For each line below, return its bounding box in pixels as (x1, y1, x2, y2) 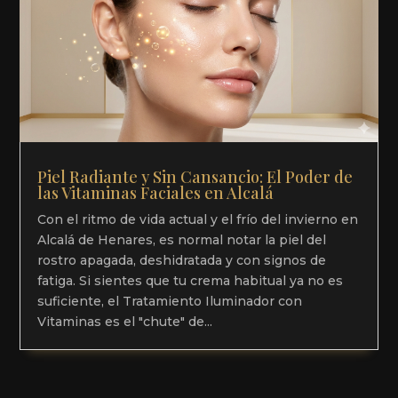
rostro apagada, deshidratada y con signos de (37, 252, 327, 269)
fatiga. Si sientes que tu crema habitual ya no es (37, 273, 344, 290)
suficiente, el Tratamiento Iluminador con (37, 293, 303, 310)
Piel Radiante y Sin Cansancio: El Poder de (37, 166, 354, 188)
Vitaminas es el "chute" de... (37, 314, 213, 330)
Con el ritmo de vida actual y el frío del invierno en (37, 211, 359, 228)
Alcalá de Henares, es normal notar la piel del (37, 232, 327, 249)
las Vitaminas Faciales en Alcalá (37, 182, 275, 204)
